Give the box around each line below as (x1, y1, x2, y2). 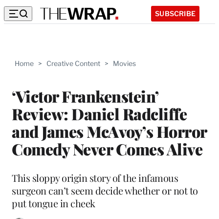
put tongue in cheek (12, 196, 95, 210)
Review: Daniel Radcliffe (12, 103, 187, 124)
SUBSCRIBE (155, 9, 196, 18)
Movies (113, 59, 136, 67)
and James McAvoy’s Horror (12, 120, 207, 142)
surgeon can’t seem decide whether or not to (12, 183, 198, 197)
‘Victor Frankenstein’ (12, 85, 158, 107)
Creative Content (46, 59, 100, 67)
